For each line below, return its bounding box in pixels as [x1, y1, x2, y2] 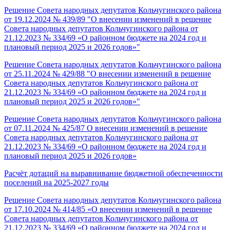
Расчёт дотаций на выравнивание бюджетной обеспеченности [4, 169, 223, 178]
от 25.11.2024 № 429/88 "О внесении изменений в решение [4, 69, 211, 78]
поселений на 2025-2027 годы [4, 178, 109, 187]
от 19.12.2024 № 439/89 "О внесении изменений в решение [4, 15, 212, 24]
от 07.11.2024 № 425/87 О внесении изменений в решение [4, 124, 207, 132]
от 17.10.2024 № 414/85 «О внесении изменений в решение [4, 205, 212, 214]
